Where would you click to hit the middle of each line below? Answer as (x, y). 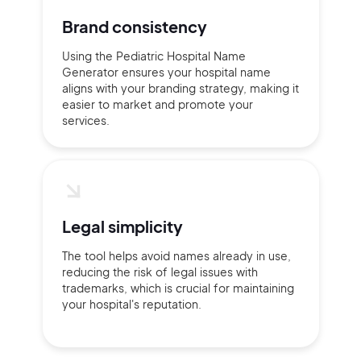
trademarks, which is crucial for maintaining (178, 288)
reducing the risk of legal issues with (160, 272)
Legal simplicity (122, 226)
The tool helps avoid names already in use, (176, 255)
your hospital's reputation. (131, 304)
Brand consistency (134, 26)
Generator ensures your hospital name (166, 72)
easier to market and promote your (157, 104)
